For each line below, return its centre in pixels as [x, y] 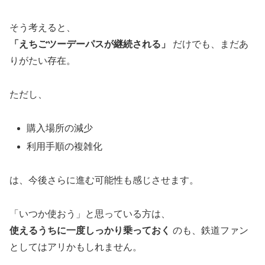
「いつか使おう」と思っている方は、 [90, 214]
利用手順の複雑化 [65, 147]
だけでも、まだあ [209, 44]
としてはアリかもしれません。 [76, 247]
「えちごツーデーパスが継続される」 [90, 44]
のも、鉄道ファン [209, 230]
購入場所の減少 [60, 128]
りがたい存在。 [43, 61]
